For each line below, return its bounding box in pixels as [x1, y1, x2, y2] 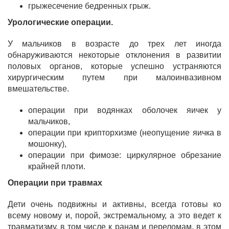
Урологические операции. [8, 18, 113, 27]
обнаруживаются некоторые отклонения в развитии [8, 51, 221, 60]
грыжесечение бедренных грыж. [28, 2, 151, 11]
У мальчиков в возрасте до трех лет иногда [8, 39, 221, 49]
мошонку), [28, 140, 66, 149]
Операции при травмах [8, 178, 102, 188]
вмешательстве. [8, 84, 69, 94]
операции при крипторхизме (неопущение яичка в [28, 128, 221, 138]
